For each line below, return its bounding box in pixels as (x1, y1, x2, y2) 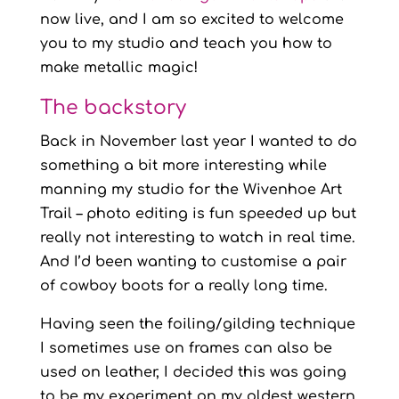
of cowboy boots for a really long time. (39, 277, 328, 294)
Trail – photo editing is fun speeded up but (39, 205, 356, 222)
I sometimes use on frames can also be (39, 339, 332, 356)
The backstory (39, 96, 186, 118)
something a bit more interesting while (39, 157, 327, 174)
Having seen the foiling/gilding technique (39, 315, 355, 332)
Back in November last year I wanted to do (39, 133, 357, 150)
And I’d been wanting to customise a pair (39, 253, 346, 270)
